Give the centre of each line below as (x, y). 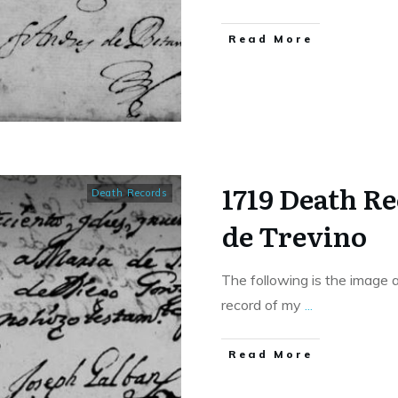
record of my (263, 305)
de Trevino (295, 236)
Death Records (130, 193)
